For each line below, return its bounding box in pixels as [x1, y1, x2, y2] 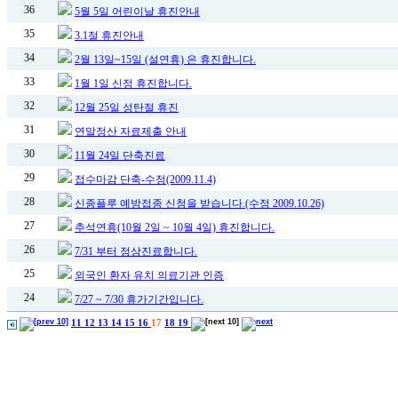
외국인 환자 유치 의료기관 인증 [75, 269, 224, 282]
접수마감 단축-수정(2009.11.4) [75, 173, 216, 186]
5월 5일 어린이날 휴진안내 [75, 5, 200, 18]
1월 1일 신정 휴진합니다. [75, 77, 192, 90]
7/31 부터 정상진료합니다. [75, 245, 197, 258]
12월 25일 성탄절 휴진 [75, 101, 179, 114]
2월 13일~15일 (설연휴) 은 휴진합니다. [75, 53, 256, 66]
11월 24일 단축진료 [75, 149, 165, 162]
